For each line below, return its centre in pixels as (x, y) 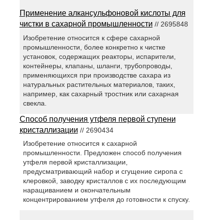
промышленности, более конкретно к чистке (94, 47)
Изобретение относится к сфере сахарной (91, 38)
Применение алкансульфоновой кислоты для (102, 13)
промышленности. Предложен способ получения (102, 152)
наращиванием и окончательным (77, 190)
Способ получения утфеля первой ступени (97, 119)
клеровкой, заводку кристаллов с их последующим (104, 180)
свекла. (35, 103)
